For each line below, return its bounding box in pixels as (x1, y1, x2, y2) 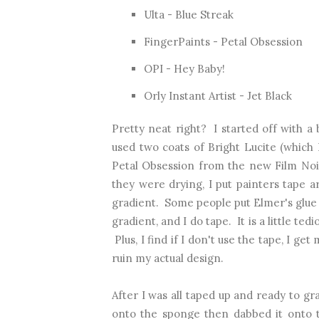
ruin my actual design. (112, 251, 224, 265)
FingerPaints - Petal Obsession (144, 34, 303, 48)
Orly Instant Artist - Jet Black (144, 88, 292, 103)
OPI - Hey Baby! (144, 61, 225, 75)
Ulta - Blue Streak (144, 7, 234, 21)
